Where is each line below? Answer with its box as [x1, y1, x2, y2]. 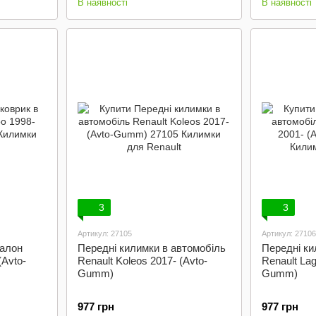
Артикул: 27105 [77, 229, 132, 238]
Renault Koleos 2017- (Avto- [77, 255, 207, 267]
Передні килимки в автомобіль [77, 242, 226, 254]
